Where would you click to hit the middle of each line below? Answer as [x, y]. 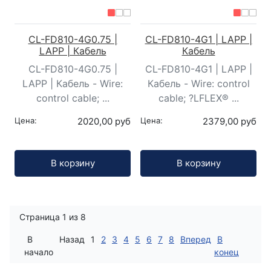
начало [39, 252]
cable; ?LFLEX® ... [198, 98]
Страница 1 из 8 [53, 217]
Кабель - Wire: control [198, 84]
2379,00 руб [230, 122]
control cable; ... [73, 98]
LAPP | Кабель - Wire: [73, 84]
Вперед [196, 239]
